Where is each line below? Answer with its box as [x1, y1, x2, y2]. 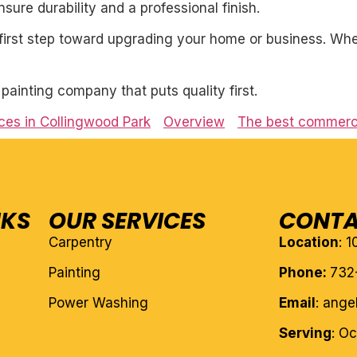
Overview [163, 114, 225, 131]
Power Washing [48, 295, 148, 312]
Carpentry [48, 234, 112, 251]
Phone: [279, 265, 331, 281]
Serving [279, 325, 332, 342]
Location [279, 234, 339, 251]
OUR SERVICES [48, 206, 206, 237]
